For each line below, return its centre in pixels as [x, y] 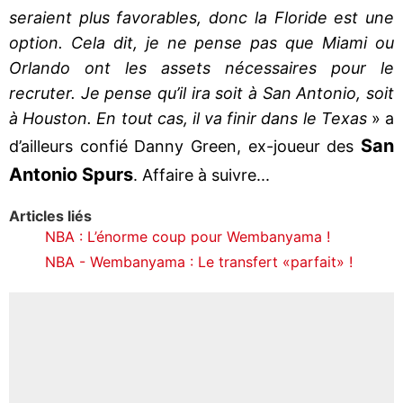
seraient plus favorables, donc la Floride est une [201, 17]
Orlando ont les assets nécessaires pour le [201, 67]
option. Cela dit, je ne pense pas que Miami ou [201, 42]
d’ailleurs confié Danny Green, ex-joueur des [185, 146]
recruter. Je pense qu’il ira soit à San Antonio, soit [201, 93]
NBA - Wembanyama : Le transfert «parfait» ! [199, 261]
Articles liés [50, 215]
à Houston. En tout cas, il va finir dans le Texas [190, 118]
